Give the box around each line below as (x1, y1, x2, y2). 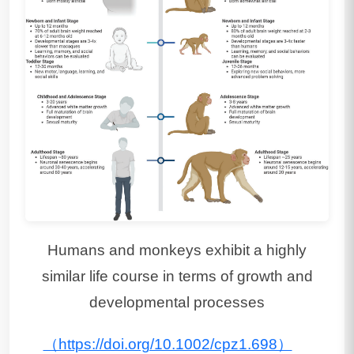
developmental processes (89, 293, 265, 311)
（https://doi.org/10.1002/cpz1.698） (43, 335, 292, 352)
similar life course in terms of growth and (41, 267, 313, 284)
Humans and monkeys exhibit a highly (47, 241, 307, 258)
